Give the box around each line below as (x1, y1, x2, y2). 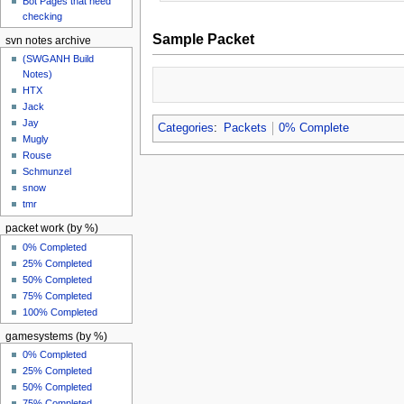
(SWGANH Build (23, 53, 95, 65)
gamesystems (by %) (5, 330, 107, 342)
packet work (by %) (5, 223, 98, 234)
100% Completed (23, 306, 98, 317)
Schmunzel (23, 166, 72, 178)
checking (23, 10, 63, 22)
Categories (157, 122, 214, 135)
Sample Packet (151, 30, 254, 47)
